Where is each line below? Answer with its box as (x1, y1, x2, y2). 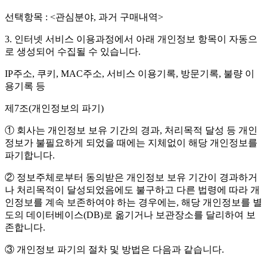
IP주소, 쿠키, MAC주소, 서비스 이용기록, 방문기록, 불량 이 (5, 69, 254, 79)
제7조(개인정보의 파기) (5, 103, 104, 114)
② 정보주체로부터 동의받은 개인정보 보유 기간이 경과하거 (5, 172, 257, 183)
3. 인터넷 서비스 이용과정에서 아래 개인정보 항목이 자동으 (5, 34, 257, 45)
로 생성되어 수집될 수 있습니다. (5, 46, 141, 57)
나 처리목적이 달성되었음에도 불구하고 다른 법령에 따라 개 (5, 185, 260, 195)
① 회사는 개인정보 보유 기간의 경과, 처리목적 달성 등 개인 (5, 125, 257, 136)
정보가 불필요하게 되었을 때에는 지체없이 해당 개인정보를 (5, 138, 257, 148)
